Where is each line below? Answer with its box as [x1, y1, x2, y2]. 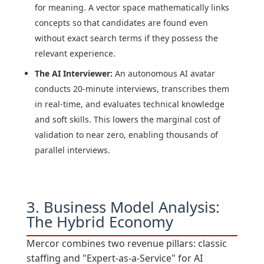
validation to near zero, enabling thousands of [34, 129, 218, 141]
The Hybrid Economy [26, 212, 173, 233]
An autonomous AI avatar [112, 68, 215, 80]
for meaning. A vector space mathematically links [34, 2, 229, 14]
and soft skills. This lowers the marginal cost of [34, 114, 220, 126]
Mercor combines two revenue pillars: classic [26, 237, 227, 250]
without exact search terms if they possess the [34, 32, 218, 44]
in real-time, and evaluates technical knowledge [34, 98, 225, 110]
